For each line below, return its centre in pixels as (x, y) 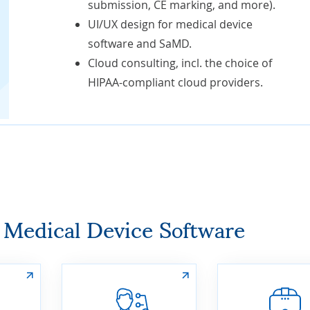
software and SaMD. (139, 44)
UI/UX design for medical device (170, 24)
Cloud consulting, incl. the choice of (180, 63)
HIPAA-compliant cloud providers (174, 82)
